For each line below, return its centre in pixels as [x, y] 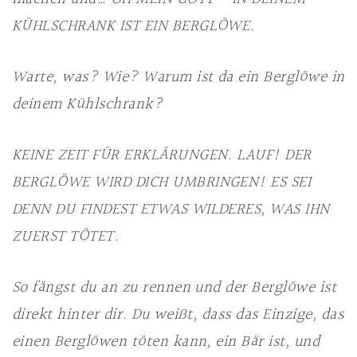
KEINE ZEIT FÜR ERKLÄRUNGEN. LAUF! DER [162, 155]
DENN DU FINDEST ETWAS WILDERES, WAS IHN [171, 210]
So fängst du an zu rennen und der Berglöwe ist [175, 288]
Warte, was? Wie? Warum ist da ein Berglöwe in [178, 77]
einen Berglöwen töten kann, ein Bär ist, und [166, 342]
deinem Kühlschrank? [88, 104]
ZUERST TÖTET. [66, 237]
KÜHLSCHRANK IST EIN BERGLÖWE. [133, 26]
